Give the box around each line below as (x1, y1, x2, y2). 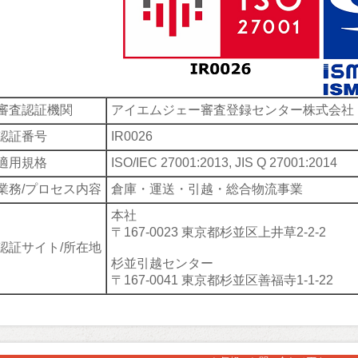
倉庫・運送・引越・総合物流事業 (111, 182, 303, 196)
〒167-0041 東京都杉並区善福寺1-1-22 (111, 273, 333, 287)
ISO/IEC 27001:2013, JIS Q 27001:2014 (111, 156, 337, 169)
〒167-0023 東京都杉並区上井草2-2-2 (111, 225, 326, 239)
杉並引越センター (111, 257, 213, 270)
